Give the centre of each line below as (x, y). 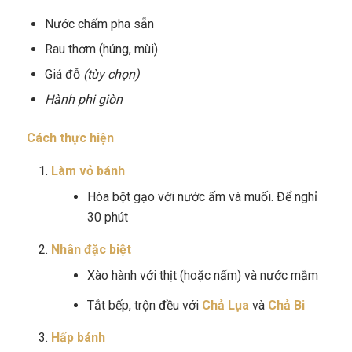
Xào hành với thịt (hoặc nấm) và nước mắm (202, 276)
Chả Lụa (225, 306)
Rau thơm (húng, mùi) (101, 49)
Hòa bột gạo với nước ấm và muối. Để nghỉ (202, 197)
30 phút (107, 218)
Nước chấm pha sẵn (99, 24)
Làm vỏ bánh (88, 171)
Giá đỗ (64, 74)
